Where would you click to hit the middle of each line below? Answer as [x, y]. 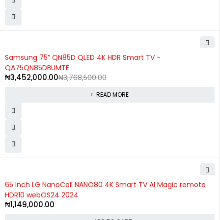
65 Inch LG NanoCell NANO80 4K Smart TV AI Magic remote [105, 185]
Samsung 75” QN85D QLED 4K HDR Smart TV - [83, 58]
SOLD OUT [22, 53]
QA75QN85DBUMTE [37, 68]
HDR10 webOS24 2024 [42, 195]
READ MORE [112, 95]
